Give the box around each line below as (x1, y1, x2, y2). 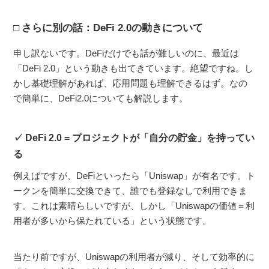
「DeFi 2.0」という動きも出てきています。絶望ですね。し (13, 62, 254, 73)
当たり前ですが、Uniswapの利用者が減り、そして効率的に (13, 251, 255, 262)
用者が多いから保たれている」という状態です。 (13, 215, 212, 226)
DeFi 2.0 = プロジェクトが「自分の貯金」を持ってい (25, 132, 255, 143)
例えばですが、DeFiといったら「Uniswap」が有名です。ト (13, 170, 256, 181)
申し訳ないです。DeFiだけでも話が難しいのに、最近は (13, 47, 240, 58)
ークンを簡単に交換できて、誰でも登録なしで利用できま (13, 185, 248, 196)
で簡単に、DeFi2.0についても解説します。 (13, 92, 189, 103)
